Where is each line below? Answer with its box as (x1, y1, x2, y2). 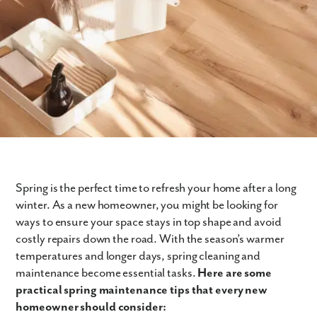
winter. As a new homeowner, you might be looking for (16, 198, 278, 212)
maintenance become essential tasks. (16, 266, 198, 280)
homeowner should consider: (16, 300, 166, 314)
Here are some (197, 266, 272, 280)
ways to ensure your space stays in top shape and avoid (16, 215, 282, 229)
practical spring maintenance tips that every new (16, 283, 268, 297)
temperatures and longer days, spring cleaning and (16, 249, 261, 263)
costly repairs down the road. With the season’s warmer (16, 232, 284, 246)
